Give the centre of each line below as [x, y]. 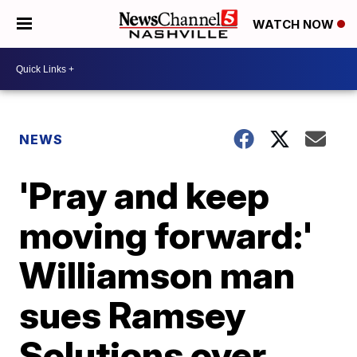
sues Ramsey [133, 315]
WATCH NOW [295, 25]
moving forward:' [166, 235]
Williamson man [157, 275]
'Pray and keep [145, 195]
